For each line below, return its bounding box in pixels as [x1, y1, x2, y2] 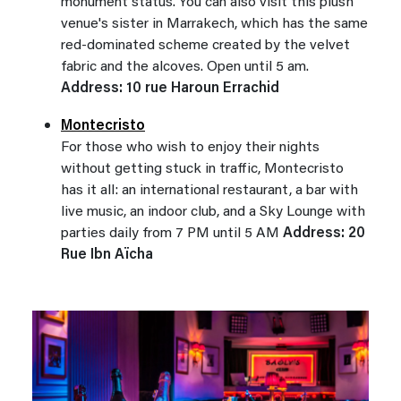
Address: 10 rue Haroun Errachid [61, 81, 279, 97]
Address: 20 [283, 226, 365, 242]
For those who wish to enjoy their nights [61, 141, 320, 156]
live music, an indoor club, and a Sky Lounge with [61, 205, 365, 220]
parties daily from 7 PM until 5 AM [61, 226, 283, 242]
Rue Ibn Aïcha [61, 248, 153, 263]
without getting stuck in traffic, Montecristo [61, 162, 344, 177]
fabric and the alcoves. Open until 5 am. [61, 60, 309, 75]
